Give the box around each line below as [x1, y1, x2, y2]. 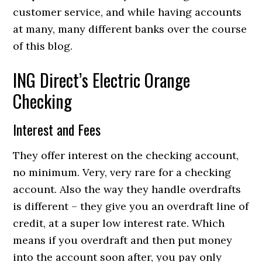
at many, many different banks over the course [13, 22, 247, 36]
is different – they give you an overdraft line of [13, 199, 249, 213]
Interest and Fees [13, 119, 101, 140]
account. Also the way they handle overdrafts [13, 182, 242, 196]
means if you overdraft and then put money [13, 233, 233, 247]
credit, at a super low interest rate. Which [13, 216, 225, 230]
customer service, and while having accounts [13, 5, 242, 19]
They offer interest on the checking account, [13, 149, 239, 162]
